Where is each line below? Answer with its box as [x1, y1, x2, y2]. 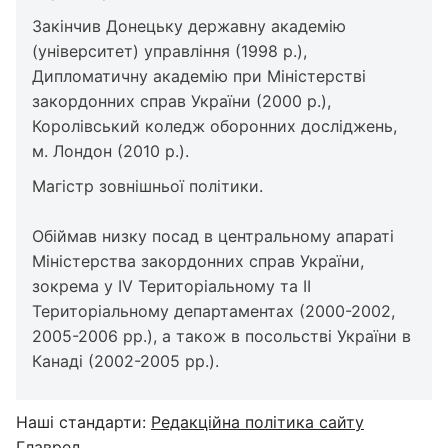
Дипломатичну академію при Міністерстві [32, 66, 366, 86]
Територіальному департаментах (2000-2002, [32, 301, 395, 321]
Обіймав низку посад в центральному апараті [32, 226, 394, 246]
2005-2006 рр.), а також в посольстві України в [32, 326, 411, 346]
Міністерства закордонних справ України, [32, 251, 364, 271]
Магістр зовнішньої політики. [32, 176, 263, 196]
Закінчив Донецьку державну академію [32, 16, 346, 36]
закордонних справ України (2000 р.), [32, 91, 331, 111]
